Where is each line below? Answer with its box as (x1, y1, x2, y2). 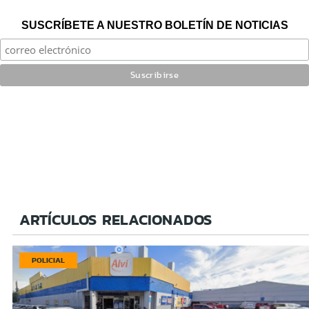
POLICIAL (32, 254, 65, 266)
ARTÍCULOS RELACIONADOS (19, 208, 212, 231)
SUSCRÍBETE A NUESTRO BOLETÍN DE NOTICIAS (21, 19, 288, 31)
